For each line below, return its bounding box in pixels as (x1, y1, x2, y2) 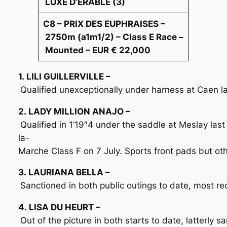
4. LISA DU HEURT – (18, 202, 100, 213)
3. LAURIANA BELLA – (18, 167, 110, 178)
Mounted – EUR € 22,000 (43, 45, 153, 56)
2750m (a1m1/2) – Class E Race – (43, 32, 184, 43)
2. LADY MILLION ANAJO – (18, 106, 130, 117)
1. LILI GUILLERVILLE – (18, 71, 110, 82)
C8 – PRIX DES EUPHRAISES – (43, 19, 166, 29)
